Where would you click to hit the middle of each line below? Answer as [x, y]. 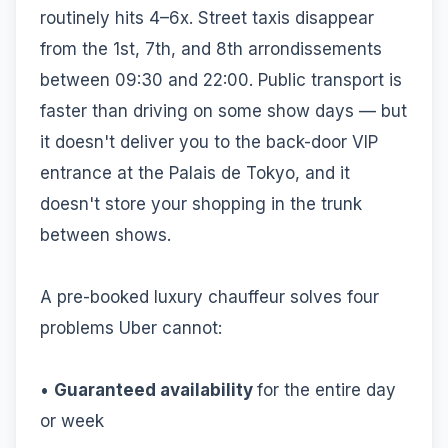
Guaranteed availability [155, 389]
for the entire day [326, 389]
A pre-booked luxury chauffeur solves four [209, 296]
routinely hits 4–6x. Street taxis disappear [207, 17]
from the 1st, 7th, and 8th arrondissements [211, 48]
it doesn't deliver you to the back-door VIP [209, 141]
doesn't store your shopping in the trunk [201, 203]
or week [72, 420]
